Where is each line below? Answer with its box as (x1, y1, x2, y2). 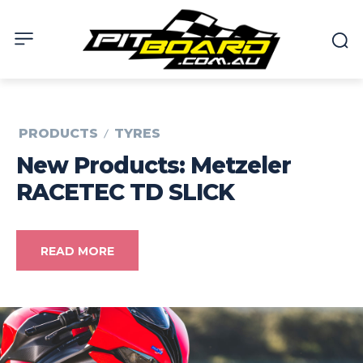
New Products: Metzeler (16, 152, 291, 180)
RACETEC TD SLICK (16, 178, 234, 207)
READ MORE (41, 244, 114, 259)
